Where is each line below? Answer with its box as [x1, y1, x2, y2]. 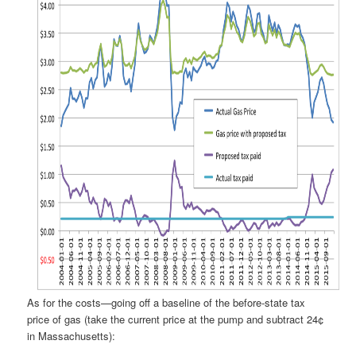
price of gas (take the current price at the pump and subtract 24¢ [27, 311, 324, 327]
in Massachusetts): [27, 327, 116, 343]
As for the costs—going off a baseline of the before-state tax [27, 294, 306, 310]
